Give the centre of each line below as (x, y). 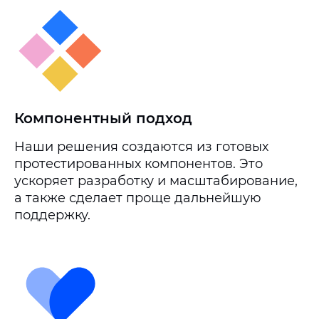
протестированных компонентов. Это (138, 164)
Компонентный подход (103, 118)
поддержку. (52, 215)
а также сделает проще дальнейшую (138, 198)
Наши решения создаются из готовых (141, 147)
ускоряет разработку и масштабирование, (156, 181)
